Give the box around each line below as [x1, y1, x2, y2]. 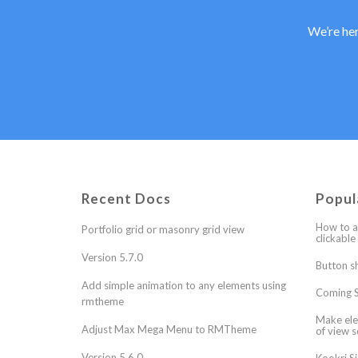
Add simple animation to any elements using [82, 279, 286, 292]
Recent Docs [82, 190, 171, 207]
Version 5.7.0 [82, 251, 143, 264]
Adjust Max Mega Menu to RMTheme [82, 323, 257, 336]
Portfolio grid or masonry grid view [82, 223, 245, 236]
